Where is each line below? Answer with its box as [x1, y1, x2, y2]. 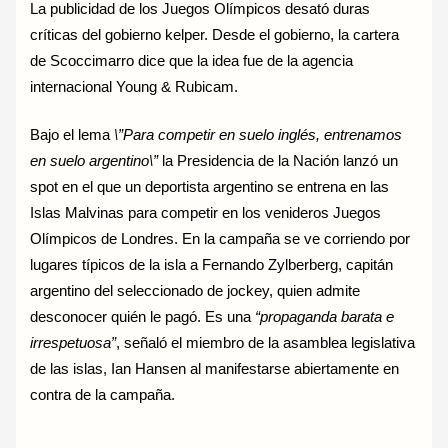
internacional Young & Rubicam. [30, 79, 239, 96]
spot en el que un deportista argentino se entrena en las [30, 179, 390, 196]
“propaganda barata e [255, 309, 395, 326]
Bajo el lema [30, 127, 115, 144]
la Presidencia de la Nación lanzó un [158, 153, 399, 170]
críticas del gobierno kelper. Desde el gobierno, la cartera [30, 27, 400, 44]
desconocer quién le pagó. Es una [30, 309, 256, 326]
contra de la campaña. [30, 387, 176, 404]
